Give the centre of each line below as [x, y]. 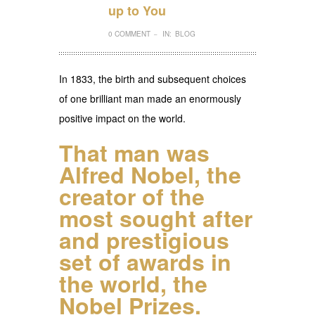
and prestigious [144, 239]
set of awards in [145, 261]
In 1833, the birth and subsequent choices [153, 78]
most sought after [156, 218]
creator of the [132, 196]
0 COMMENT [129, 33]
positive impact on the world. [122, 118]
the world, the [133, 283]
